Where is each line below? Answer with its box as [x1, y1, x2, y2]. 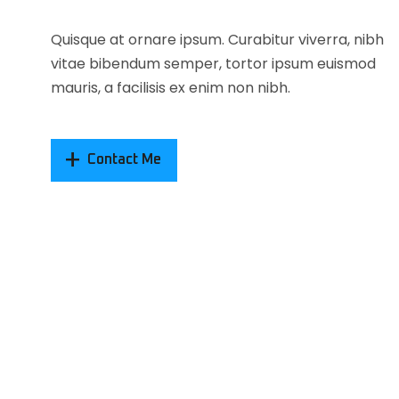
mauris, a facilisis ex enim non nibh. [51, 77, 290, 98]
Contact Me [87, 152, 161, 167]
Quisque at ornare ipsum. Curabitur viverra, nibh [51, 28, 384, 50]
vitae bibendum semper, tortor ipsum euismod [51, 53, 376, 74]
